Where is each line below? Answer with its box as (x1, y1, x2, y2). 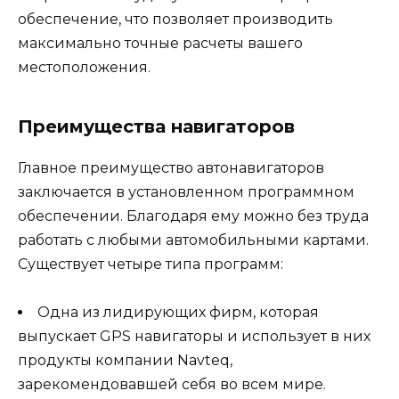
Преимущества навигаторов (18, 116, 295, 138)
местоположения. (18, 59, 151, 77)
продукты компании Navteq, (18, 352, 232, 370)
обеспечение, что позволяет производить (18, 11, 333, 28)
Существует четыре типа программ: (18, 256, 283, 273)
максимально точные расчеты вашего (18, 35, 303, 53)
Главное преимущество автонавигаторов (18, 159, 324, 177)
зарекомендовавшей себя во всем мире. (18, 376, 326, 394)
